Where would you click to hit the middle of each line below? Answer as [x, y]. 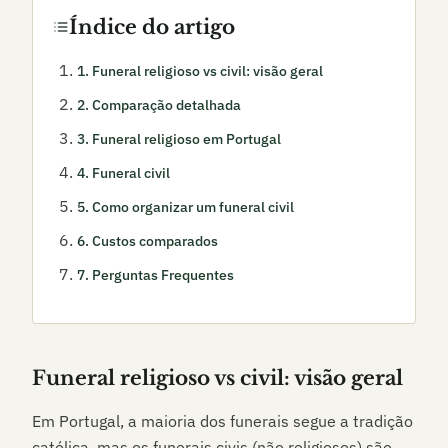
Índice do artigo [152, 27]
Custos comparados [155, 241]
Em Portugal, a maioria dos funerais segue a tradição [222, 421]
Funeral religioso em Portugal [186, 139]
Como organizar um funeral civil [193, 207]
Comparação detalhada [166, 105]
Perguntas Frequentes [163, 275]
